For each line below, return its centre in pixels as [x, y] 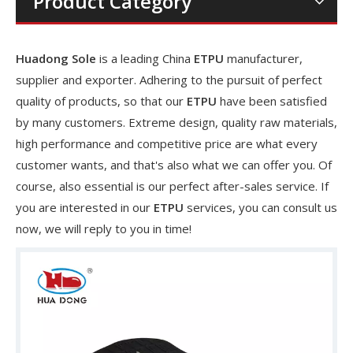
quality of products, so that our [101, 101]
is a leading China [145, 58]
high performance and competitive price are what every [167, 143]
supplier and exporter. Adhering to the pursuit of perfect [169, 80]
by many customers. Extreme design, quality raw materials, [176, 122]
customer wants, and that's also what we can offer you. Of [174, 165]
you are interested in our [85, 207]
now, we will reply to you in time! [104, 229]
